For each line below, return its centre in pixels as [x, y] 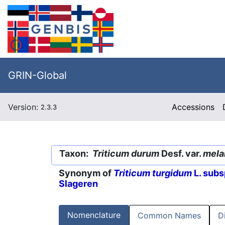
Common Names [169, 216]
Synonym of [86, 173]
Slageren [78, 184]
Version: [24, 107]
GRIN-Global [37, 75]
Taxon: [76, 153]
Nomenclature [94, 215]
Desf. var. [181, 153]
